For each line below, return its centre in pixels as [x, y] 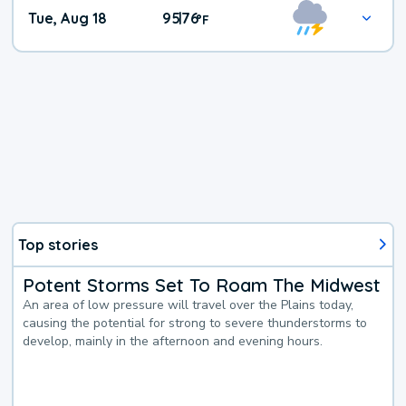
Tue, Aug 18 [68, 19]
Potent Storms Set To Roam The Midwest [202, 285]
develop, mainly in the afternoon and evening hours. [173, 341]
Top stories [58, 244]
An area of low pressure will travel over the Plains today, [188, 304]
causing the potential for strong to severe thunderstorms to [195, 323]
